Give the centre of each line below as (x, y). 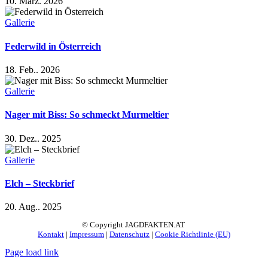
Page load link (32, 252)
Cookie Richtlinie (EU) (193, 234)
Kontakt (51, 234)
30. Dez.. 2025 (33, 138)
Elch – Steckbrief (39, 183)
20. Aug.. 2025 (33, 207)
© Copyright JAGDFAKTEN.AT (134, 225)
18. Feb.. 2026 (32, 70)
